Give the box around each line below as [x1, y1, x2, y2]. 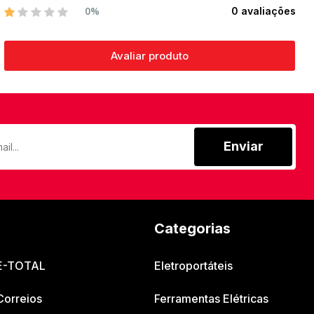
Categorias [153, 220, 231, 238]
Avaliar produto [111, 49, 189, 63]
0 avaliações [231, 5, 296, 18]
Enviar [223, 139, 264, 154]
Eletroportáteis [153, 259, 233, 273]
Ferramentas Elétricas [153, 292, 268, 306]
